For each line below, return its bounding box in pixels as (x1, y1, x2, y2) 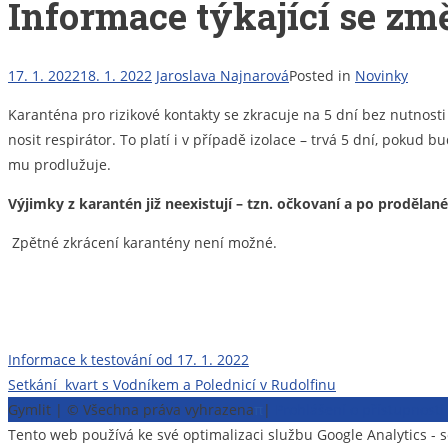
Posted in (289, 66, 355, 86)
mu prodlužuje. (8, 155, 111, 175)
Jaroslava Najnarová (156, 66, 289, 86)
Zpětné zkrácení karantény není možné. (12, 233, 277, 253)
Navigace (7, 346, 144, 386)
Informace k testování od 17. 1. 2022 (8, 350, 249, 370)
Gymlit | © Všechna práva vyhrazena (8, 400, 254, 420)
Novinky (355, 66, 408, 86)
